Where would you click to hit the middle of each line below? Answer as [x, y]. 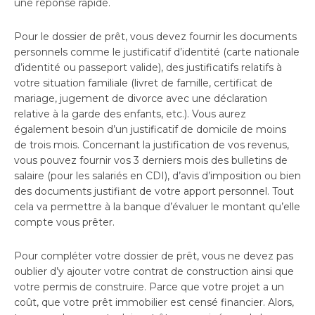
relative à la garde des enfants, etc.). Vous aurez [130, 114]
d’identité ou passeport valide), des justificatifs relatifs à [148, 67]
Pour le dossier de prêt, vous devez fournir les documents [155, 36]
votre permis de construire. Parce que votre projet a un [149, 287]
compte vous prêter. [64, 222]
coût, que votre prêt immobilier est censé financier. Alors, [154, 302]
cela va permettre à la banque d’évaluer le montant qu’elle [157, 206]
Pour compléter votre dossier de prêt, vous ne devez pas [154, 256]
